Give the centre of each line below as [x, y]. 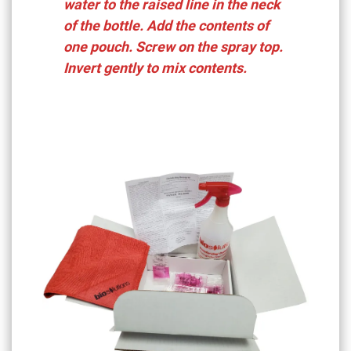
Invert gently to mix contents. [156, 67]
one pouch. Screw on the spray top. [174, 46]
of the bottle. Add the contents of [166, 25]
